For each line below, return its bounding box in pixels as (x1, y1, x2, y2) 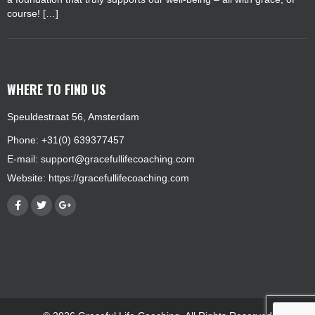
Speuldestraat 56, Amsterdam (7, 110, 139, 122)
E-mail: (7, 153, 41, 165)
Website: (7, 172, 49, 184)
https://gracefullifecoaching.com (49, 172, 189, 184)
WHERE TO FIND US (7, 79, 105, 98)
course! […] (7, 7, 58, 19)
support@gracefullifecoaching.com (41, 153, 195, 165)
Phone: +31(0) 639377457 (7, 134, 124, 146)
